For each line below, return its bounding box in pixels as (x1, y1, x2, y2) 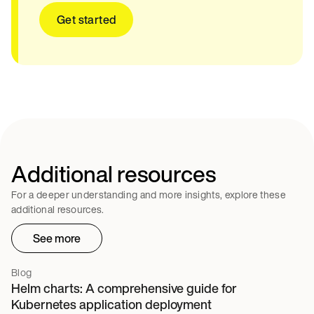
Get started (57, 11, 116, 29)
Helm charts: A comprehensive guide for (11, 279, 237, 298)
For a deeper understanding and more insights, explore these (11, 187, 286, 203)
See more (33, 230, 81, 247)
